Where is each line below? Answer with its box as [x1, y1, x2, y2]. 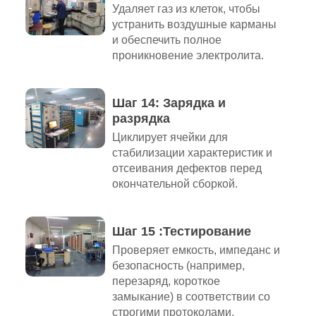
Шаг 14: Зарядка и [111, 96, 226, 111]
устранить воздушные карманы [111, 18, 276, 31]
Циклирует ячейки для [111, 131, 228, 144]
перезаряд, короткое [111, 275, 220, 288]
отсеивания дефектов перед [111, 162, 262, 175]
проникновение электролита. [111, 49, 264, 62]
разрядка [111, 111, 170, 126]
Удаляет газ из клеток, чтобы [111, 3, 260, 16]
